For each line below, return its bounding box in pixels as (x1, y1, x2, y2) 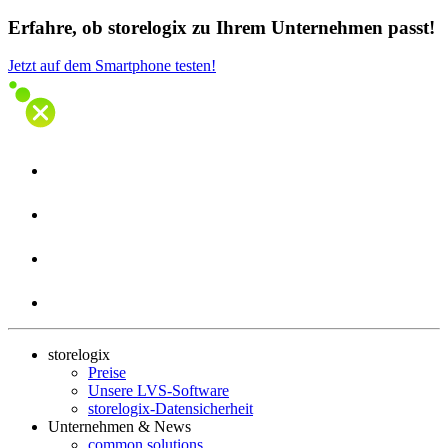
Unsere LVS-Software (88, 382, 229, 400)
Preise (88, 364, 126, 382)
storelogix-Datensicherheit (88, 400, 253, 418)
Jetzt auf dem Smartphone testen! (8, 57, 216, 75)
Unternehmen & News (48, 418, 191, 436)
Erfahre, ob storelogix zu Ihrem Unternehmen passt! (8, 16, 435, 38)
